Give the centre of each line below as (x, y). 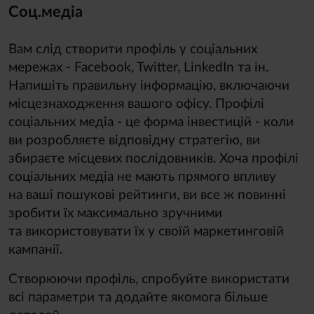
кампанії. (35, 250)
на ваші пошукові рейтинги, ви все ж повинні (147, 195)
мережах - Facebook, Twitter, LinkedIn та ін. (138, 67)
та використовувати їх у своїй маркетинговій (146, 231)
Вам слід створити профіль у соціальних (133, 49)
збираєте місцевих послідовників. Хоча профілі (153, 158)
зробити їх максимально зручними (115, 213)
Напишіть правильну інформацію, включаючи (149, 86)
